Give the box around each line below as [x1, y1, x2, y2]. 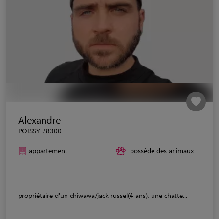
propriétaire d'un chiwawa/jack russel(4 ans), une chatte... [18, 190, 187, 200]
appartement [29, 145, 67, 155]
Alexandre [18, 112, 61, 126]
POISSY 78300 [18, 126, 62, 135]
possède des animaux [130, 145, 194, 155]
